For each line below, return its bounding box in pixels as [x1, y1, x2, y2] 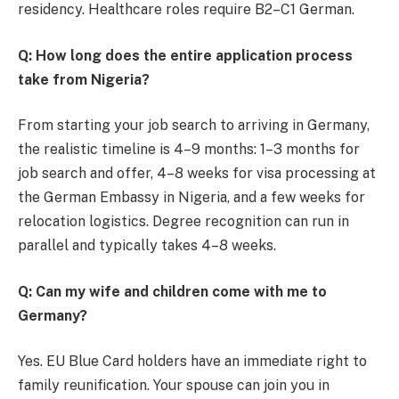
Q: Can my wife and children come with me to [18, 282, 327, 300]
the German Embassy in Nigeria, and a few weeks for [18, 189, 365, 207]
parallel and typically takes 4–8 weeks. [18, 237, 276, 255]
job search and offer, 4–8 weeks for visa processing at [18, 165, 376, 183]
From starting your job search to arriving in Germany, [18, 117, 370, 134]
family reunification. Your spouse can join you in [18, 377, 330, 395]
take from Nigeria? [18, 70, 150, 88]
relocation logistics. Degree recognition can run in [18, 213, 349, 231]
